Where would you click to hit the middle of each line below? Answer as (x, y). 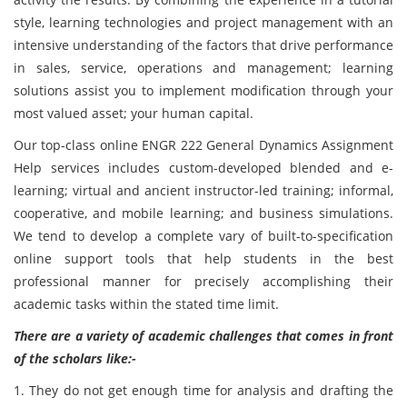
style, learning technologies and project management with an (203, 22)
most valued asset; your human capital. (134, 113)
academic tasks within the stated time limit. (146, 304)
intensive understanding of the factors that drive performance (203, 45)
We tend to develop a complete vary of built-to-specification (203, 236)
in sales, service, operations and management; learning (203, 68)
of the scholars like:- (75, 358)
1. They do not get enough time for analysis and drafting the (203, 390)
